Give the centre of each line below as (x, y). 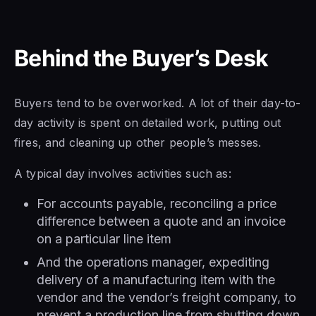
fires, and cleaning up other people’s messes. (138, 143)
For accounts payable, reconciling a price (157, 204)
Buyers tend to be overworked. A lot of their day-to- (158, 103)
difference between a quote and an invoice (161, 221)
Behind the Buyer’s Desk (141, 59)
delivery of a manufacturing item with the (156, 280)
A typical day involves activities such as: (123, 174)
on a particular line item (104, 239)
